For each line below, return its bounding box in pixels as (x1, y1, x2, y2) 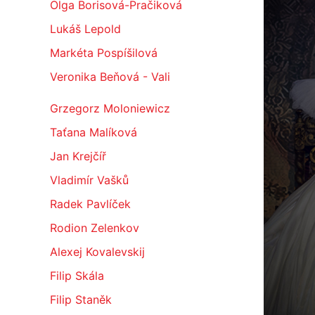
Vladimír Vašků (49, 173, 129, 187)
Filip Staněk (49, 292, 112, 307)
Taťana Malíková (49, 125, 137, 139)
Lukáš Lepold (49, 22, 121, 36)
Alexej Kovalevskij (49, 245, 145, 259)
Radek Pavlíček (49, 197, 131, 211)
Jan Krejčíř (49, 149, 106, 163)
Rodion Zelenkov (49, 221, 139, 235)
